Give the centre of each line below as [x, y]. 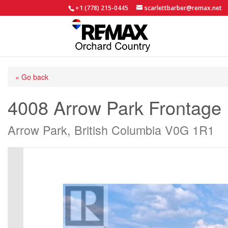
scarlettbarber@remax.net [183, 8]
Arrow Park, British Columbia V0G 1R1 [111, 130]
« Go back [32, 77]
